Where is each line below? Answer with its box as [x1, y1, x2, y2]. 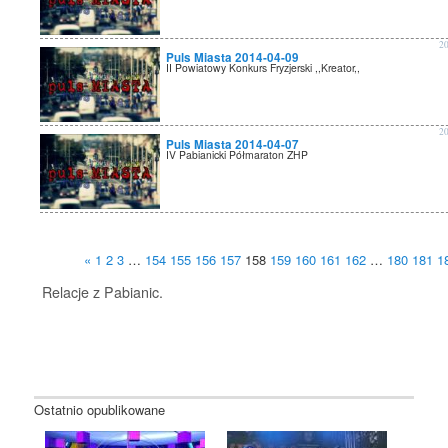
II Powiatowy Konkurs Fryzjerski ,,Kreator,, [166, 60, 361, 76]
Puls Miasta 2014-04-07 [166, 136, 300, 154]
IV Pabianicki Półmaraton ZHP [166, 147, 309, 163]
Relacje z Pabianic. [42, 282, 164, 303]
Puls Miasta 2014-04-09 [166, 49, 300, 67]
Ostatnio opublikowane [34, 399, 166, 419]
